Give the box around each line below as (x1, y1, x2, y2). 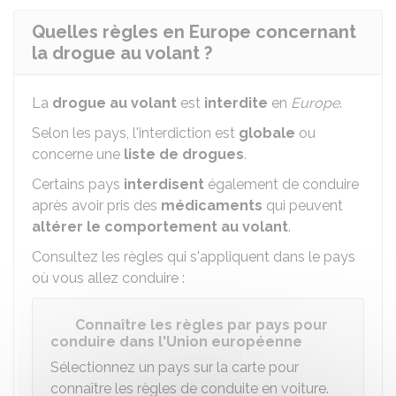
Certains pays (32, 176, 124, 193)
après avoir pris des (32, 197, 161, 214)
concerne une (32, 146, 124, 163)
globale (239, 125, 295, 141)
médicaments (161, 197, 263, 214)
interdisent (124, 176, 204, 193)
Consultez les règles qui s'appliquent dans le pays (32, 248, 355, 265)
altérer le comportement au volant (32, 218, 288, 235)
